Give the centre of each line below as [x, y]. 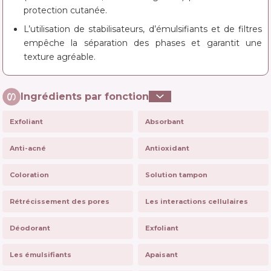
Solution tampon [176, 175]
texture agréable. [60, 57]
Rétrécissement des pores [60, 201]
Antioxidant [167, 148]
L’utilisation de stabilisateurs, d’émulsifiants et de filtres [143, 29]
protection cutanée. [65, 10]
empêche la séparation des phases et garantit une [143, 43]
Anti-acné [28, 148]
